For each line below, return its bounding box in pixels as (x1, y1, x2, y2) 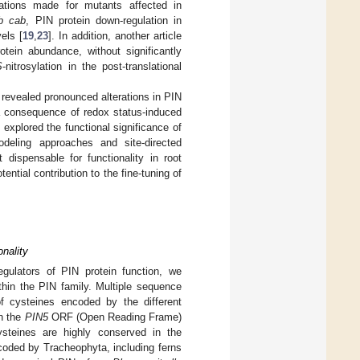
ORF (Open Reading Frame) (47, 311, 182, 324)
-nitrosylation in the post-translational (2, 59, 182, 72)
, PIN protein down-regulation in (26, 14, 182, 27)
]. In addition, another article (48, 29, 182, 42)
